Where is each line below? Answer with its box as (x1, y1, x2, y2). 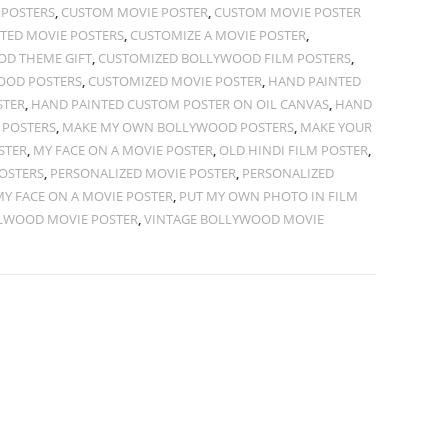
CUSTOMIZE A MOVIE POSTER (129, 26, 306, 44)
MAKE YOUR (299, 118, 372, 136)
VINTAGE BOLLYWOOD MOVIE (143, 210, 324, 228)
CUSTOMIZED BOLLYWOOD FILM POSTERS (97, 49, 351, 67)
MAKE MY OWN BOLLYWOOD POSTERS (61, 118, 294, 136)
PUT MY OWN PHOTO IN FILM (178, 187, 358, 205)
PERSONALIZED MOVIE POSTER (49, 164, 236, 182)
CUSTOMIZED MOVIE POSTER (87, 72, 262, 90)
